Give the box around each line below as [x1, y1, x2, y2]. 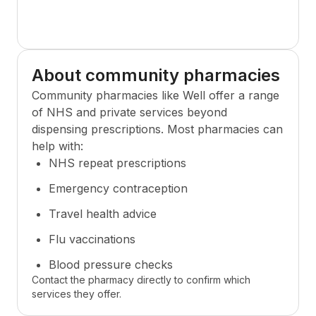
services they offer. [32, 288, 121, 300]
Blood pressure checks [49, 257, 173, 272]
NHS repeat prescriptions [49, 156, 186, 170]
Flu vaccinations [49, 232, 135, 246]
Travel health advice [49, 207, 157, 221]
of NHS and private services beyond [32, 105, 227, 119]
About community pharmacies [32, 65, 280, 85]
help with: [32, 139, 83, 153]
